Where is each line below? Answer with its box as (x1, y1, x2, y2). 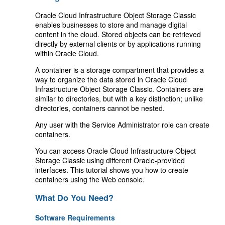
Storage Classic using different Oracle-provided (35, 155, 185, 165)
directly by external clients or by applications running (35, 38, 201, 49)
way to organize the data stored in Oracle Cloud (35, 74, 187, 84)
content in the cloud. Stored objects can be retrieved (35, 29, 201, 39)
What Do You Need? (35, 192, 114, 204)
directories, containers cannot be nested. (35, 102, 165, 113)
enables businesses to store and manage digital (35, 19, 187, 30)
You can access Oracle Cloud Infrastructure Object (35, 145, 196, 156)
